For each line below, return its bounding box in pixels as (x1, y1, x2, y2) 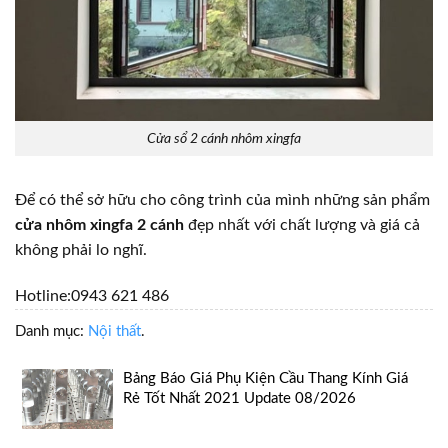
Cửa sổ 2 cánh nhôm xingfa (147, 130, 301, 146)
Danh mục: (15, 323, 88, 339)
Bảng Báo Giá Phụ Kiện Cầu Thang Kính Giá (123, 370, 408, 386)
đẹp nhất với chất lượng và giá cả (184, 216, 420, 233)
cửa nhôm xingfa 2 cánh (15, 216, 184, 233)
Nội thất (88, 323, 141, 339)
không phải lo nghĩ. (15, 241, 147, 258)
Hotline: (15, 287, 71, 304)
